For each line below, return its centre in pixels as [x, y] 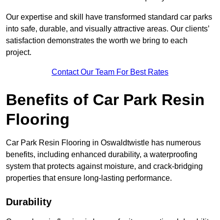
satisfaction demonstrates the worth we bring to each [97, 41]
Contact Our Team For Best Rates [110, 72]
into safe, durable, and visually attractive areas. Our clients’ [108, 29]
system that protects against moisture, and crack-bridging [104, 166]
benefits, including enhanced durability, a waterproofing [102, 155]
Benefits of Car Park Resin [105, 100]
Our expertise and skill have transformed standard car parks [109, 17]
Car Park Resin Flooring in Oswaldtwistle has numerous [103, 143]
